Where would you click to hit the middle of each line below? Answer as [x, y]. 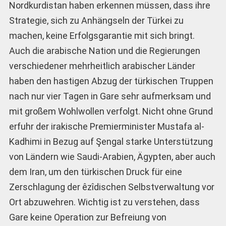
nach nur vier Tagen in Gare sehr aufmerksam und [110, 96]
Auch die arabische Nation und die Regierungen [104, 50]
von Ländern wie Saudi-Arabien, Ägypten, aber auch [112, 156]
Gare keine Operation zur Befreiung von [88, 217]
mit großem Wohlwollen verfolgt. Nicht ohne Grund [111, 111]
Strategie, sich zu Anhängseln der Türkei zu [96, 20]
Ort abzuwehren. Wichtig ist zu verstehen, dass [104, 202]
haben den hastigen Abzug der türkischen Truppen [111, 81]
